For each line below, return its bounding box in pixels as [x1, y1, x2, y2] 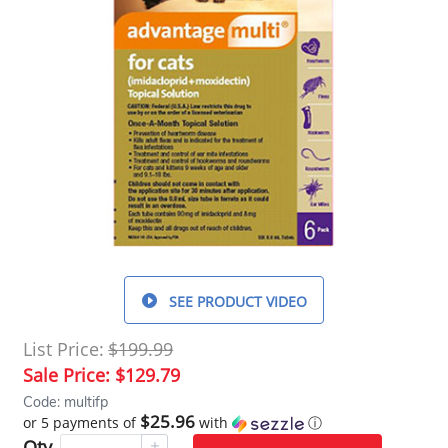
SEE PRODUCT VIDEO [169, 291, 307, 311]
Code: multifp [23, 391, 109, 412]
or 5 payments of [23, 412, 141, 432]
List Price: [23, 336, 105, 361]
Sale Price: [23, 362, 116, 387]
